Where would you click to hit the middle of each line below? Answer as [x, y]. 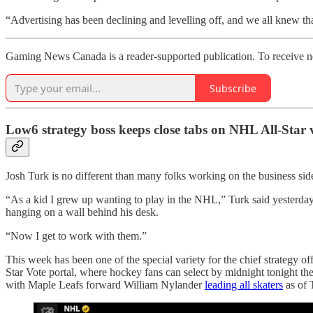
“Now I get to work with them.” [76, 235]
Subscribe [233, 88]
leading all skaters [244, 284]
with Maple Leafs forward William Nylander [105, 284]
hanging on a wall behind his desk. [82, 212]
